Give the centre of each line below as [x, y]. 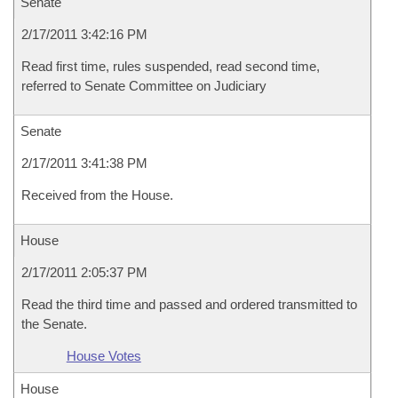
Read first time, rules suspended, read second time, [171, 66]
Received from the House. [97, 195]
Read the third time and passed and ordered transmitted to [189, 304]
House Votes [103, 356]
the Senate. [54, 324]
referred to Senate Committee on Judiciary [144, 86]
